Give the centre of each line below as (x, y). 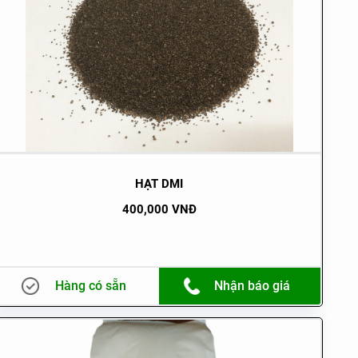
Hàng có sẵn (90, 286)
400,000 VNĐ (159, 210)
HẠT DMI (159, 184)
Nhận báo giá (252, 286)
